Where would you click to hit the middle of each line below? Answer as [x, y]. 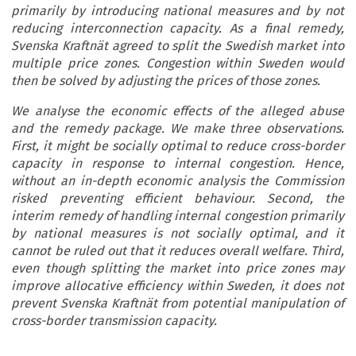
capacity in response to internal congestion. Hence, [178, 164]
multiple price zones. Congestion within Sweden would [178, 64]
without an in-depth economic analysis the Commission [178, 181]
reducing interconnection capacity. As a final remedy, [178, 29]
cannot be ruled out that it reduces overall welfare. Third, [178, 251]
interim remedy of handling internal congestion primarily [178, 216]
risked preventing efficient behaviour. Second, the [178, 199]
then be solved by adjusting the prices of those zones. [166, 81]
